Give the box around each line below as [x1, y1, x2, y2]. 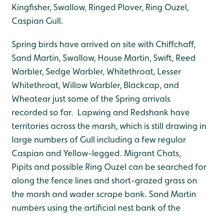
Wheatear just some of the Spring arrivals [12, 93, 170, 104]
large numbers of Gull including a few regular [12, 134, 186, 145]
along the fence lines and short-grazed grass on [12, 175, 197, 185]
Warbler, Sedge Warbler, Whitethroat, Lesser [12, 66, 181, 76]
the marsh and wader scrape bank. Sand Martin [12, 189, 196, 199]
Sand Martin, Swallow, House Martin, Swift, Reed [12, 53, 196, 63]
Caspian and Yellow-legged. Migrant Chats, [12, 148, 181, 158]
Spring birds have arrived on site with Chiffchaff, [12, 39, 196, 49]
